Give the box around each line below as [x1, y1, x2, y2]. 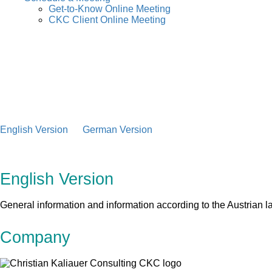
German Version [83, 124, 152, 135]
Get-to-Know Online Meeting [49, 3, 171, 14]
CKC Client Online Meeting [49, 14, 166, 25]
